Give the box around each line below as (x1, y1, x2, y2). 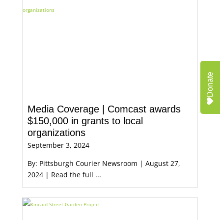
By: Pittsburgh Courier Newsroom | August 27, (27, 159, 180, 168)
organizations (27, 127, 85, 138)
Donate (206, 72, 214, 97)
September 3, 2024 (27, 140, 89, 150)
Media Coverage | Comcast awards (27, 104, 181, 114)
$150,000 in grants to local (27, 115, 143, 126)
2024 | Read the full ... (27, 170, 101, 179)
